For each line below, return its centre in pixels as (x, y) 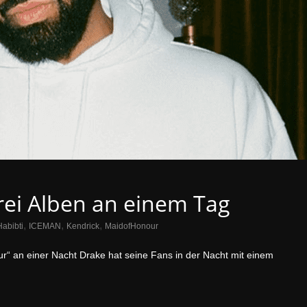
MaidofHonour (132, 226)
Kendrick (83, 226)
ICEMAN (45, 226)
